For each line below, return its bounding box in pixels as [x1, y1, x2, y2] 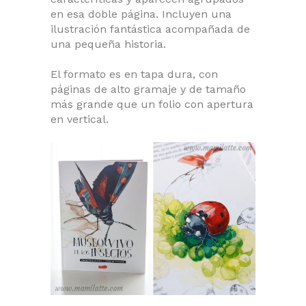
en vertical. [51, 112, 109, 126]
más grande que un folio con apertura [51, 97, 253, 111]
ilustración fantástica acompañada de [51, 22, 250, 36]
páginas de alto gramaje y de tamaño [51, 82, 246, 96]
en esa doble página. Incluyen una [51, 7, 232, 20]
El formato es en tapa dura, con [51, 67, 218, 81]
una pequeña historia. [51, 37, 166, 51]
